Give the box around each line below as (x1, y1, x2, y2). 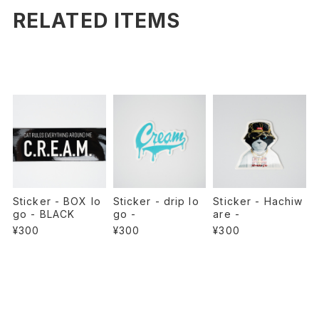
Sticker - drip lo (113, 194, 199, 207)
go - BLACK (12, 207, 75, 220)
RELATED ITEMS (12, 9, 181, 33)
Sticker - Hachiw (213, 194, 303, 207)
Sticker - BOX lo (12, 194, 101, 207)
